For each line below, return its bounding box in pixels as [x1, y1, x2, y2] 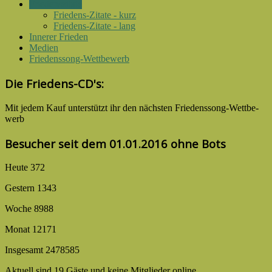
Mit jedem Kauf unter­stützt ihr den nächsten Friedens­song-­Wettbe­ [5, 102, 259, 113]
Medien [29, 42, 58, 53]
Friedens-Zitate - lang [53, 21, 135, 32]
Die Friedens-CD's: [5, 76, 104, 92]
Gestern [5, 183, 37, 194]
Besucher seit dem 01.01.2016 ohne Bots [5, 135, 226, 151]
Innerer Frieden [29, 32, 88, 42]
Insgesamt [5, 245, 46, 256]
